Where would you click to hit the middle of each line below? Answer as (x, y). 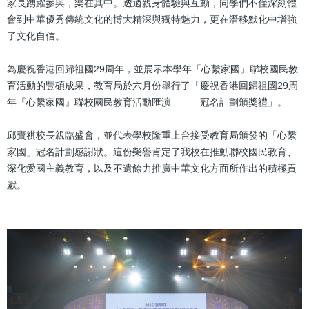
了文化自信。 (36, 36)
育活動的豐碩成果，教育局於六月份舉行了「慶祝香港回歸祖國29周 (152, 85)
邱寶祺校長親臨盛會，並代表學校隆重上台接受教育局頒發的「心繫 (152, 135)
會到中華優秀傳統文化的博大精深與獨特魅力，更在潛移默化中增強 (152, 19)
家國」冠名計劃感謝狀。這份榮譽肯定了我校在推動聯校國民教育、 (152, 151)
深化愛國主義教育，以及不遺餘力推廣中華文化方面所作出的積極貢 (152, 168)
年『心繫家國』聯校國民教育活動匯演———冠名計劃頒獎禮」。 (147, 102)
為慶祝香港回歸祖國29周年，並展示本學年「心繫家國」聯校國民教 (152, 69)
